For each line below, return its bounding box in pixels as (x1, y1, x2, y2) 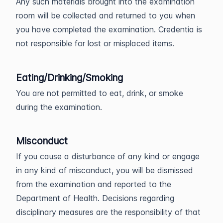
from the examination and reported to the (16, 179, 171, 189)
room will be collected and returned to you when (16, 10, 195, 21)
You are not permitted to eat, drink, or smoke (16, 88, 183, 98)
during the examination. (16, 102, 102, 112)
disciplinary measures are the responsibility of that (16, 207, 201, 217)
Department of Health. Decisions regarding (16, 193, 174, 203)
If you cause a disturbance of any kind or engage (16, 151, 200, 161)
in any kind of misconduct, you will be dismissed (16, 165, 193, 175)
